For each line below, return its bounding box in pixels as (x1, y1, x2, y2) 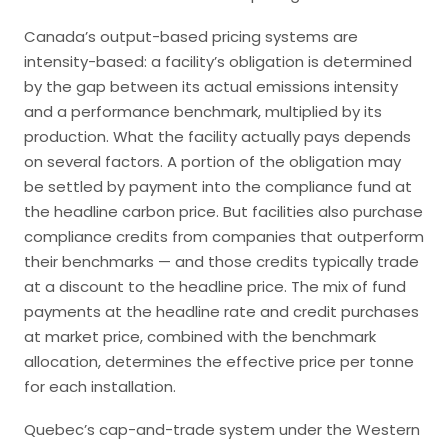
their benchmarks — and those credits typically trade (24, 251, 419, 272)
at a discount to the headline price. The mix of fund (24, 276, 406, 297)
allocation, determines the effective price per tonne (24, 351, 414, 372)
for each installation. (24, 376, 176, 397)
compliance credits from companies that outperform (24, 226, 424, 247)
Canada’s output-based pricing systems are (24, 26, 358, 47)
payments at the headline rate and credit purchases (24, 301, 419, 322)
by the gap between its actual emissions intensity (24, 76, 398, 97)
